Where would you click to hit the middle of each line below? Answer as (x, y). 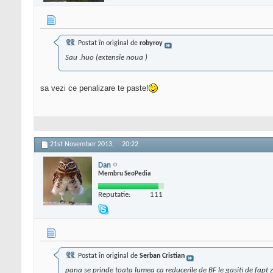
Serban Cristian (162, 256)
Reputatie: (114, 194)
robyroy (151, 44)
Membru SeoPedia (124, 174)
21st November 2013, (83, 145)
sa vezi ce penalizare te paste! (94, 88)
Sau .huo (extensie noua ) (106, 58)
